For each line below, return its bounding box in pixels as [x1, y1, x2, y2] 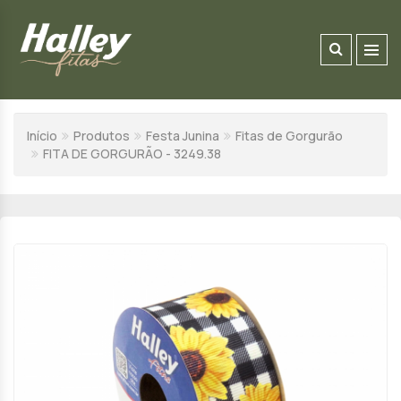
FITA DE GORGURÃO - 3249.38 [43, 145, 221, 162]
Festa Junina [146, 127, 219, 144]
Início [27, 127, 57, 144]
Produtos [73, 127, 130, 144]
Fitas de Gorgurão [235, 127, 343, 144]
